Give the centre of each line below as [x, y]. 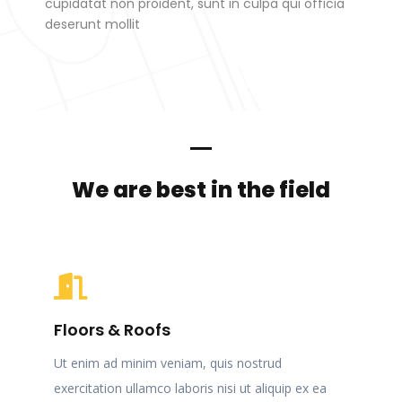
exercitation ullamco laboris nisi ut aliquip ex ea [190, 389]
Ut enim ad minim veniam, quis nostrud [168, 363]
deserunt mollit [92, 25]
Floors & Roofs [112, 330]
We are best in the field [201, 190]
